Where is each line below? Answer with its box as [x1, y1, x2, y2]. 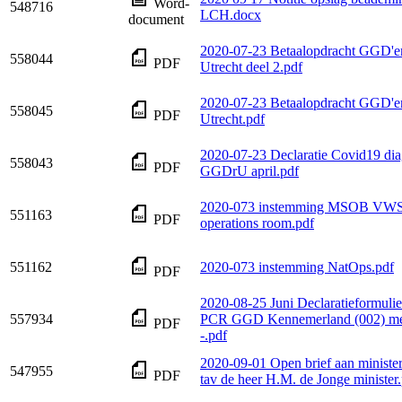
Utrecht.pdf [200, 111, 265, 127]
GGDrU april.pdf [200, 163, 299, 179]
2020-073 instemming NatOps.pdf [200, 259, 394, 275]
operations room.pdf [200, 215, 314, 232]
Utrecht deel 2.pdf [200, 59, 302, 75]
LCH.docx [200, 7, 261, 23]
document [128, 12, 184, 28]
